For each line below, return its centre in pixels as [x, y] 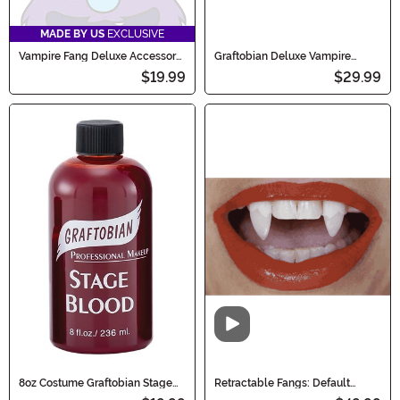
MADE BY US [72, 34]
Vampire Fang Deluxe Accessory [100, 57]
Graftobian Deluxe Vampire [283, 57]
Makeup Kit [243, 67]
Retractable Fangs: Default [282, 383]
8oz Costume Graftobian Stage [96, 383]
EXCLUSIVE [134, 34]
